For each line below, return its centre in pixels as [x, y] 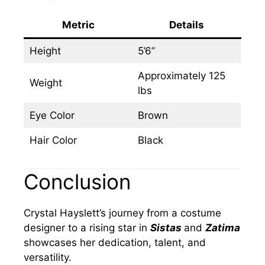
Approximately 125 [181, 76]
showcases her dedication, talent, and [115, 242]
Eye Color [52, 116]
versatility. [48, 257]
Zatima [223, 227]
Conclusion [77, 181]
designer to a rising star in [87, 227]
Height [45, 51]
